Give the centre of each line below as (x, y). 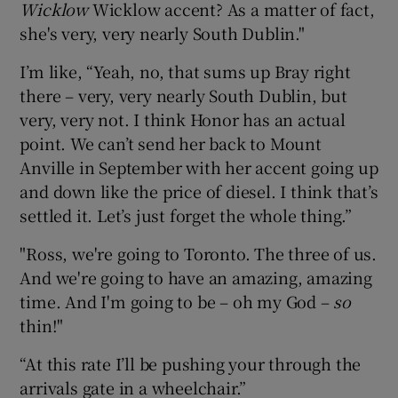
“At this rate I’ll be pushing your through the (191, 364)
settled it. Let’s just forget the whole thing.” (186, 215)
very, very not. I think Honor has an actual (183, 119)
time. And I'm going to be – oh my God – (177, 302)
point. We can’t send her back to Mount (171, 143)
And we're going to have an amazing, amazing (196, 278)
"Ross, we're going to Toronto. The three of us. (199, 254)
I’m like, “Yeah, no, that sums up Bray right (185, 72)
